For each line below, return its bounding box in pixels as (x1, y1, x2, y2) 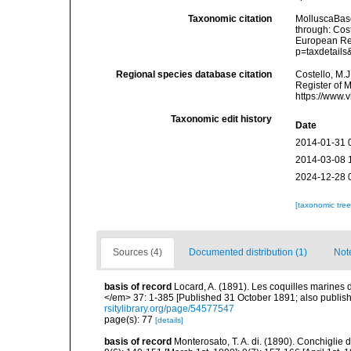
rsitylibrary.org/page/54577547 (104, 303, 234, 314)
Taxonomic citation (188, 13, 273, 24)
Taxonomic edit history (171, 114, 273, 125)
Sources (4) (113, 247, 162, 258)
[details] (155, 316, 183, 324)
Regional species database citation (116, 69, 273, 80)
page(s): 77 (104, 314, 155, 325)
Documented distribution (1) (189, 247, 307, 258)
